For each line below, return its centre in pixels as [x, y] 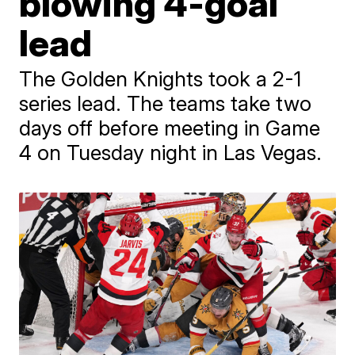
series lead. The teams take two [166, 103]
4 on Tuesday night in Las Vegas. [171, 152]
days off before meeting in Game [170, 128]
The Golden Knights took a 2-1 [160, 78]
